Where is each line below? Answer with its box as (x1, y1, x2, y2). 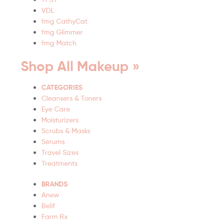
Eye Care (41, 105, 70, 113)
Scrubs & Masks (41, 126, 90, 135)
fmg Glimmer (41, 28, 83, 37)
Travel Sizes (41, 148, 78, 157)
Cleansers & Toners (41, 94, 102, 103)
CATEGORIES (41, 83, 82, 92)
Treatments (41, 159, 77, 168)
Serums (41, 137, 65, 146)
